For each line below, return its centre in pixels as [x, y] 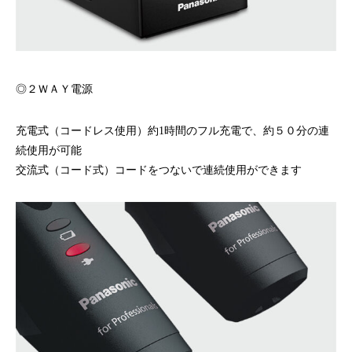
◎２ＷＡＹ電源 [54, 89]
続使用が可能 [49, 150]
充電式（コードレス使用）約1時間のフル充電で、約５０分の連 [172, 130]
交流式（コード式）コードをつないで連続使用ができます [159, 170]
